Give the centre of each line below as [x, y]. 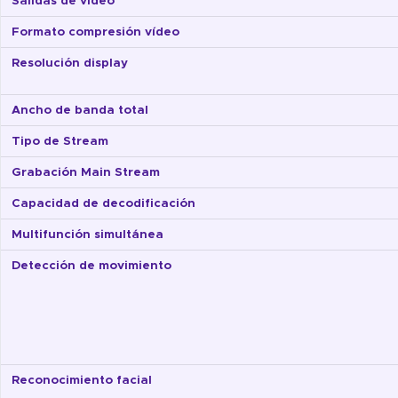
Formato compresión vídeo [96, 32]
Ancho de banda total [80, 111]
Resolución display [70, 64]
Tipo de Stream [60, 142]
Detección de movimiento [92, 266]
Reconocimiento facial [82, 381]
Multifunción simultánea [88, 235]
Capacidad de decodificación [103, 204]
